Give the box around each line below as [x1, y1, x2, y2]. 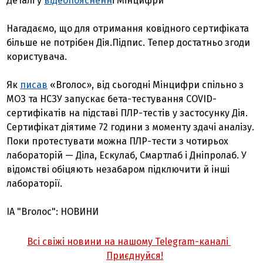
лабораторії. [6, 178, 63, 189]
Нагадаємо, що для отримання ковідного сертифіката [6, 23, 249, 34]
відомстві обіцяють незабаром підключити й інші [6, 164, 230, 175]
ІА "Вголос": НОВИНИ [6, 206, 99, 217]
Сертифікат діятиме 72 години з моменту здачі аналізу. [6, 122, 255, 133]
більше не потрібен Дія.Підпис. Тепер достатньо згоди [6, 37, 251, 48]
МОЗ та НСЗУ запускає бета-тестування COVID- [6, 93, 217, 104]
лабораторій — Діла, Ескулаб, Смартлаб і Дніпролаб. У [6, 150, 247, 161]
